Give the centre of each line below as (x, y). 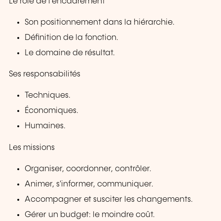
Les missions (32, 147)
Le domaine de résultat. (70, 53)
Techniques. (48, 96)
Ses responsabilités (45, 74)
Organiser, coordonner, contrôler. (88, 169)
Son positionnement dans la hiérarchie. (100, 22)
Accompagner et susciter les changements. (109, 199)
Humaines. (45, 126)
